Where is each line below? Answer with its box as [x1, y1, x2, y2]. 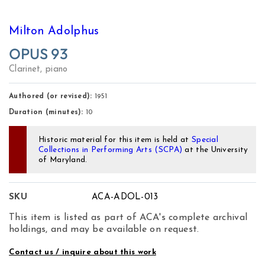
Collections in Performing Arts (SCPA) [38, 146, 183, 154]
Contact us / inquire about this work [9, 248, 156, 257]
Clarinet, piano [9, 65, 68, 75]
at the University [182, 146, 248, 154]
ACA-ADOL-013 [92, 193, 159, 202]
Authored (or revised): [9, 93, 92, 101]
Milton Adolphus [9, 25, 99, 38]
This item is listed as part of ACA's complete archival [9, 213, 248, 223]
